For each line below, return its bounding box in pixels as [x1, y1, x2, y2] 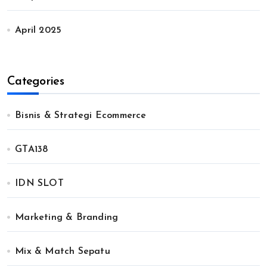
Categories [7, 76, 64, 88]
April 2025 [15, 26, 62, 35]
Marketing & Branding [15, 213, 119, 222]
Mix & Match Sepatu [15, 247, 110, 256]
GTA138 [15, 145, 48, 154]
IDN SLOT [15, 179, 64, 188]
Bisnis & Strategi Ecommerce [15, 111, 147, 120]
